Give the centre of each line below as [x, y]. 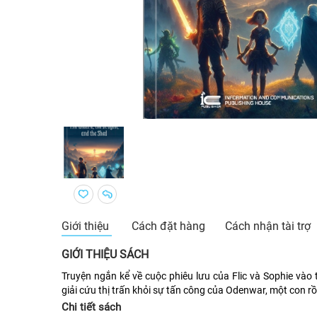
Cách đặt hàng [168, 226]
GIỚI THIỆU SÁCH [105, 255]
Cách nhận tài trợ [268, 226]
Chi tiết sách [91, 307]
